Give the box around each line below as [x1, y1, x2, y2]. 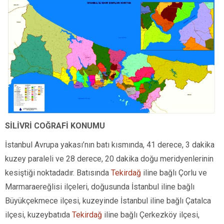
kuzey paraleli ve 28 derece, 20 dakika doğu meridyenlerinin [5, 153, 213, 163]
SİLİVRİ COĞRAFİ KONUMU [5, 120, 105, 130]
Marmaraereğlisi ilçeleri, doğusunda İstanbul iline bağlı [5, 181, 194, 191]
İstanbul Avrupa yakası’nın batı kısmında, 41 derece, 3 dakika [5, 139, 214, 149]
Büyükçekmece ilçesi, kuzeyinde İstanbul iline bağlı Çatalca [5, 195, 211, 205]
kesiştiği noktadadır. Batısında [5, 167, 111, 177]
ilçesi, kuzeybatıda [5, 209, 72, 219]
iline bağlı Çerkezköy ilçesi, [102, 209, 199, 219]
